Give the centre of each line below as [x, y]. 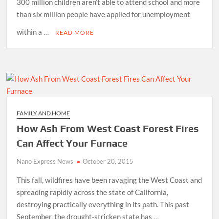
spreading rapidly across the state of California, [93, 192]
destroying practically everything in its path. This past [103, 204]
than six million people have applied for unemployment [104, 14]
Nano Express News [45, 161]
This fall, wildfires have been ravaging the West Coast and [109, 180]
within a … [34, 32]
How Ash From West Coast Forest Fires [108, 128]
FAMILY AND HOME [44, 113]
